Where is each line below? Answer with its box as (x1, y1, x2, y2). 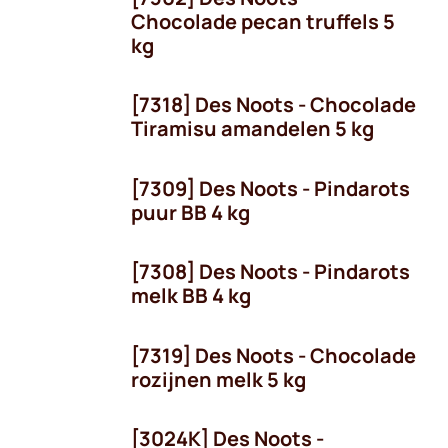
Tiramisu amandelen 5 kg (131, 115, 374, 142)
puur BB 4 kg (131, 198, 250, 226)
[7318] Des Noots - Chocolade (131, 91, 416, 118)
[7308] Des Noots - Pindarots (131, 258, 410, 285)
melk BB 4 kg (131, 282, 251, 309)
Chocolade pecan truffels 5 (131, 7, 395, 35)
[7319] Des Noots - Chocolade (131, 341, 416, 369)
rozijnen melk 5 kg (131, 365, 306, 393)
